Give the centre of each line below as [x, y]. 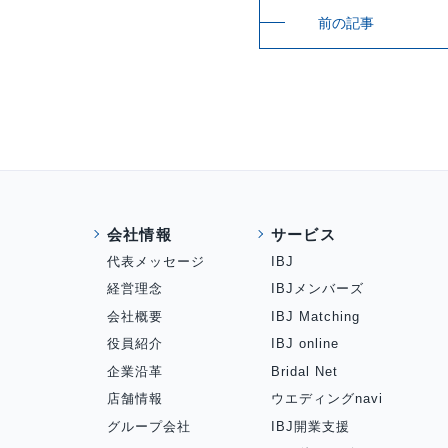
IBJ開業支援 [311, 426]
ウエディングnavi [327, 399]
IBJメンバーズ [318, 289]
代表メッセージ [156, 261]
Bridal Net [305, 371]
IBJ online [305, 344]
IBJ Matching [316, 316]
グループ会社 [149, 426]
